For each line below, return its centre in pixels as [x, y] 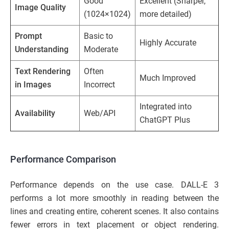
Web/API [100, 113]
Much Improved [168, 78]
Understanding [42, 49]
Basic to [98, 36]
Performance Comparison [63, 159]
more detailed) [166, 14]
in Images [33, 84]
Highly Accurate [168, 42]
